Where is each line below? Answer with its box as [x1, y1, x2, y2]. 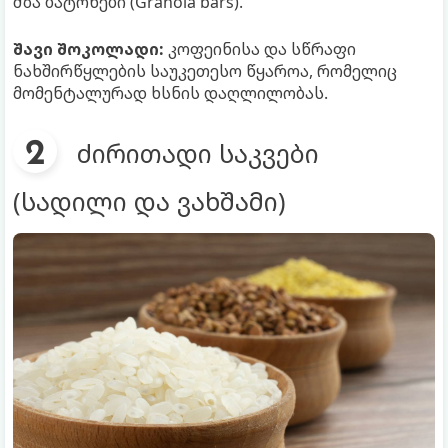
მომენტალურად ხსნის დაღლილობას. [13, 82, 328, 105]
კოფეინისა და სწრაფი [164, 38, 356, 61]
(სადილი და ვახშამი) [13, 184, 286, 219]
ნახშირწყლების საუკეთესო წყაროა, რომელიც [13, 60, 397, 83]
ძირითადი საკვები [77, 136, 319, 171]
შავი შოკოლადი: [13, 38, 164, 61]
